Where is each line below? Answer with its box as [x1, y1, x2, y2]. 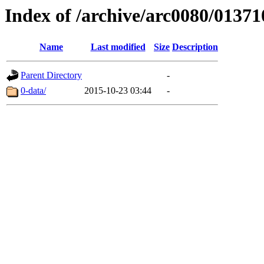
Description [172, 42, 218, 52]
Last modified [90, 42, 146, 52]
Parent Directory [21, 70, 82, 81]
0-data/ [21, 85, 46, 96]
